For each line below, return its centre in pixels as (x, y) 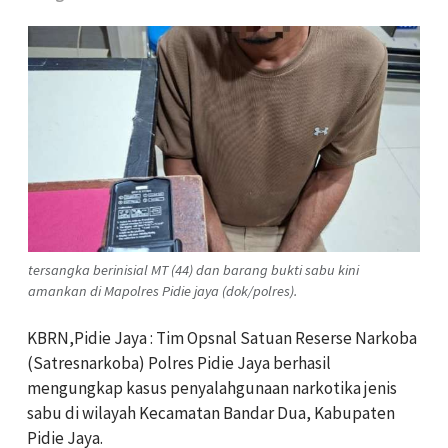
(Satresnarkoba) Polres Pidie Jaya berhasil (179, 363)
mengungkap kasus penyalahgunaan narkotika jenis (212, 388)
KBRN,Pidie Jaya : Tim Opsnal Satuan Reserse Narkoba (222, 338)
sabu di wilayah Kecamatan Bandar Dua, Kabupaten (211, 413)
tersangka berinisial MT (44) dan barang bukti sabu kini (193, 270)
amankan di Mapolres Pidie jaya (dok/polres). (162, 291)
